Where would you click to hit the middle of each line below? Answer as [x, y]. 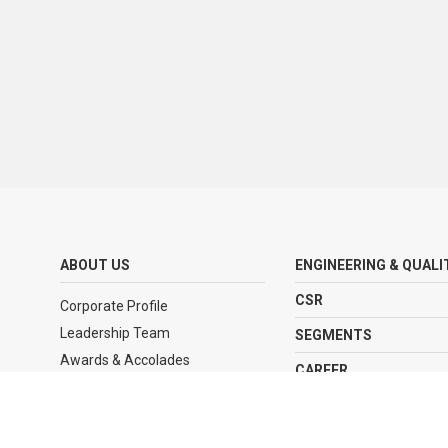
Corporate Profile [114, 306]
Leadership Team [115, 333]
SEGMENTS [334, 335]
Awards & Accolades [125, 360]
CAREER [322, 370]
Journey [86, 387]
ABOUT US [95, 265]
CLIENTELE [332, 405]
